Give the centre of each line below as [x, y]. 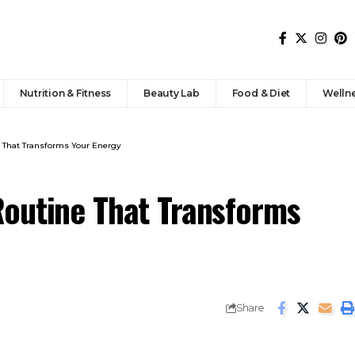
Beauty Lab [172, 93]
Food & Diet [261, 93]
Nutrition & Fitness [65, 93]
